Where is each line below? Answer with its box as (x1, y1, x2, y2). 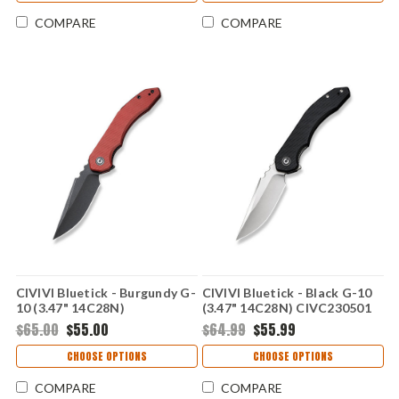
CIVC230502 (15, 314, 91, 330)
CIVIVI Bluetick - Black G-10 (201, 284, 372, 300)
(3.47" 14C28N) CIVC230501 (201, 299, 371, 315)
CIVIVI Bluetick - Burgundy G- (15, 284, 196, 300)
